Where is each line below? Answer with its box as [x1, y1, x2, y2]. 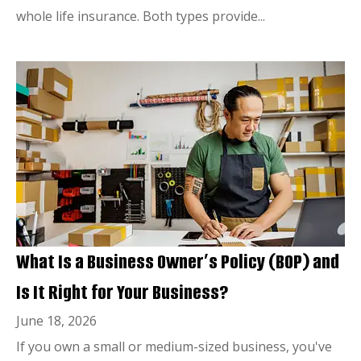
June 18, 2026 [16, 311, 97, 330]
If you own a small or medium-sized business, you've [16, 337, 332, 355]
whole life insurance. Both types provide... [16, 6, 265, 25]
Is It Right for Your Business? [16, 279, 229, 305]
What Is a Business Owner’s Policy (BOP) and [16, 248, 339, 275]
